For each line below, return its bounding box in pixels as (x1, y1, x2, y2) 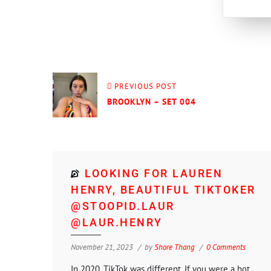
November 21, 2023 (71, 241, 133, 252)
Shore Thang (154, 241, 195, 252)
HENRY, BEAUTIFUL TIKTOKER (71, 183, 256, 196)
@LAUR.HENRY (71, 215, 163, 229)
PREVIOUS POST (114, 80, 177, 91)
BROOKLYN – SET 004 (107, 96, 196, 107)
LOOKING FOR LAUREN (85, 166, 223, 180)
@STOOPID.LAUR (71, 199, 175, 212)
